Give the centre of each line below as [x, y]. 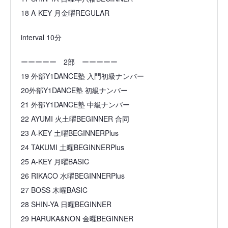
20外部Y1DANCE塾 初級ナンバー [74, 90]
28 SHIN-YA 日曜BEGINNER [66, 204]
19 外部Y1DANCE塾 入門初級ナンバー [82, 76]
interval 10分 [41, 37]
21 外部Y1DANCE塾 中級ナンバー [75, 104]
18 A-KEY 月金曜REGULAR [65, 12]
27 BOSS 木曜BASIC [54, 190]
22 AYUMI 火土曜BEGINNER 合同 [75, 118]
